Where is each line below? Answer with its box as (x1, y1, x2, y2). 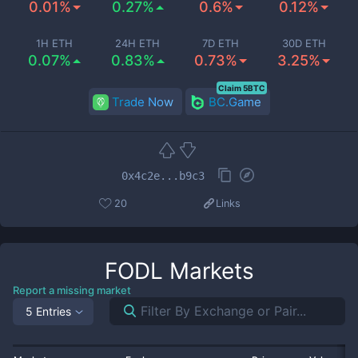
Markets (162, 257, 254, 284)
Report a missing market (13, 284, 131, 296)
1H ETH (36, 37, 73, 50)
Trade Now (111, 94, 173, 109)
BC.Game (208, 94, 261, 109)
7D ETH (202, 37, 239, 50)
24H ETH (115, 37, 160, 50)
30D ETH (281, 37, 326, 50)
